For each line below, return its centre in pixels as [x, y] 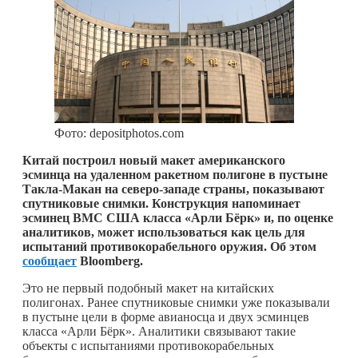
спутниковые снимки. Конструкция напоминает [161, 203]
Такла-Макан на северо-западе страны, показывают [173, 189]
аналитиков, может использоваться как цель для [164, 232]
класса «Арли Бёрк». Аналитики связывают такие [159, 331]
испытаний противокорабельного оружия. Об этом [169, 246]
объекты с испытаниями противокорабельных [148, 345]
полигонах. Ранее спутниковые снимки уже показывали [176, 302]
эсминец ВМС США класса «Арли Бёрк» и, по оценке [178, 217]
